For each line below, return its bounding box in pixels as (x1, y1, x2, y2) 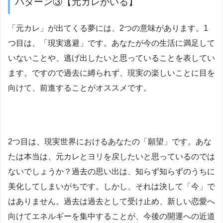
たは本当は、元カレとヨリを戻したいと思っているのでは (8, 152, 215, 161)
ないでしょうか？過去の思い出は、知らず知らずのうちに (8, 167, 215, 176)
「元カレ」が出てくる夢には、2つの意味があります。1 (8, 23, 208, 32)
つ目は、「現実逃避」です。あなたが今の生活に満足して (8, 38, 215, 47)
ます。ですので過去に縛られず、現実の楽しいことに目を (8, 68, 215, 77)
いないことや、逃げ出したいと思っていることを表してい (8, 53, 215, 62)
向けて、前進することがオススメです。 (8, 83, 151, 92)
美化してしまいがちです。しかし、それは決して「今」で (8, 182, 215, 191)
